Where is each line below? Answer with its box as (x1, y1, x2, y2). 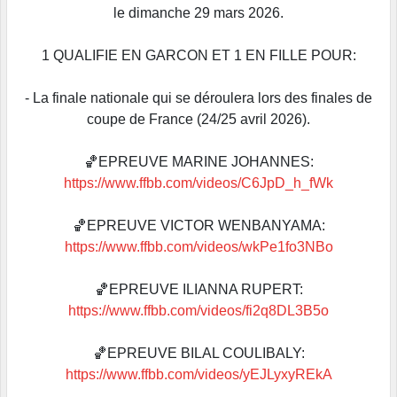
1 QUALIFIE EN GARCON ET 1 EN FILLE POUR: (41, 47, 356, 63)
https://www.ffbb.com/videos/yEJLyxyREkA (65, 366, 332, 382)
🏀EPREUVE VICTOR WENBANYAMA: (72, 217, 325, 233)
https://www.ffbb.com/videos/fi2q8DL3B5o (68, 302, 329, 318)
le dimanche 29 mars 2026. (113, 4, 284, 20)
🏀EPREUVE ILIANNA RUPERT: (94, 281, 303, 297)
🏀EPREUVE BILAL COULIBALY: (92, 345, 305, 361)
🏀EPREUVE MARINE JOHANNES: (83, 153, 314, 169)
